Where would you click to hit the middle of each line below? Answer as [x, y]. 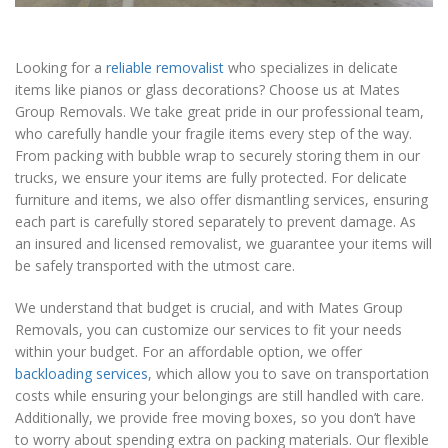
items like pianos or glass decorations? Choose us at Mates [207, 90]
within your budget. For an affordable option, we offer [188, 352]
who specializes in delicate [311, 68]
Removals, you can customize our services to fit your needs [208, 330]
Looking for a [60, 68]
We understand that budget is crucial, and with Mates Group [209, 308]
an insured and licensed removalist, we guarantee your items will [223, 244]
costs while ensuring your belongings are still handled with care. [219, 396]
